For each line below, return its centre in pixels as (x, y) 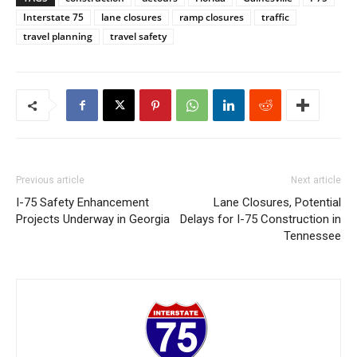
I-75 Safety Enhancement (82, 203)
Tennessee (312, 236)
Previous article (50, 180)
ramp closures (212, 18)
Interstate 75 (53, 18)
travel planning (58, 37)
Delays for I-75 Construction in (261, 220)
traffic (275, 18)
